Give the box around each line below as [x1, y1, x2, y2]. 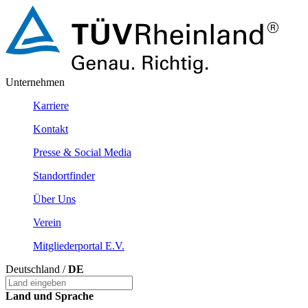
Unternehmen [5, 76, 65, 89]
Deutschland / [5, 263, 68, 276]
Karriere [33, 100, 69, 112]
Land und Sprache [5, 290, 93, 302]
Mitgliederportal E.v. [33, 240, 124, 252]
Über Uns [33, 193, 76, 206]
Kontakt [33, 123, 68, 135]
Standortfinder [33, 170, 95, 182]
